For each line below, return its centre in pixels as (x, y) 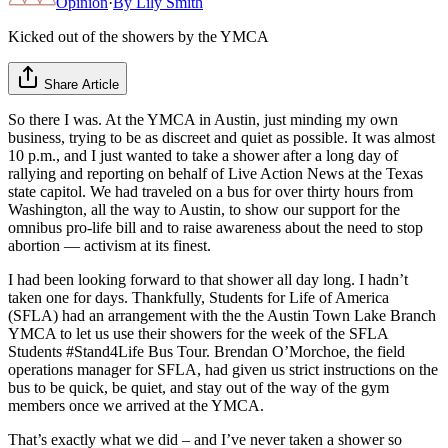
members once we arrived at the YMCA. (136, 405)
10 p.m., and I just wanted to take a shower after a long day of (203, 155)
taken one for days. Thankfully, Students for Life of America (198, 297)
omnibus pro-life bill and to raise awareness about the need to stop (215, 227)
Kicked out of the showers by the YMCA (138, 36)
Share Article (81, 84)
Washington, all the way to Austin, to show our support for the (204, 209)
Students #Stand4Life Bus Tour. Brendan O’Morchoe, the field (206, 351)
